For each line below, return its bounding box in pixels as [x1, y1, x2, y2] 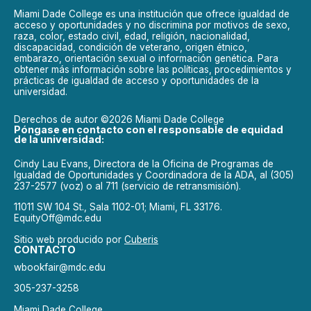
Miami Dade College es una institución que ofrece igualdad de [14, 8, 289, 19]
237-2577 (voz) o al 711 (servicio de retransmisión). [14, 180, 241, 192]
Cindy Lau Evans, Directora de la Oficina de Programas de [14, 158, 274, 170]
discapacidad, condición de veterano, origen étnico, [14, 41, 247, 53]
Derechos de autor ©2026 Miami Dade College [14, 114, 224, 126]
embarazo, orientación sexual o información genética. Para [14, 52, 278, 64]
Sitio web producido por [14, 233, 124, 245]
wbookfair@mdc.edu [14, 261, 106, 273]
